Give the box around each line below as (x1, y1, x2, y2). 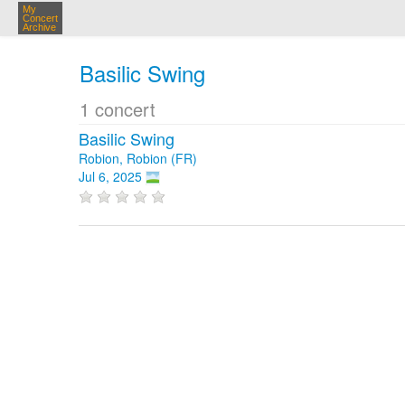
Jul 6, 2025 (79, 167, 142, 185)
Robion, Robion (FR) (79, 149, 197, 167)
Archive (23, 22, 56, 33)
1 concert (80, 96, 155, 122)
